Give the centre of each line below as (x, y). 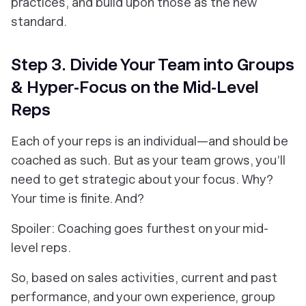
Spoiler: (33, 229)
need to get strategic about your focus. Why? (142, 180)
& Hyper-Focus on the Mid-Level (135, 87)
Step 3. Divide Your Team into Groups (153, 65)
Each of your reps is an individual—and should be (150, 141)
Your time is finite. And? (78, 199)
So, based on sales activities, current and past (144, 278)
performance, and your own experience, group (143, 297)
